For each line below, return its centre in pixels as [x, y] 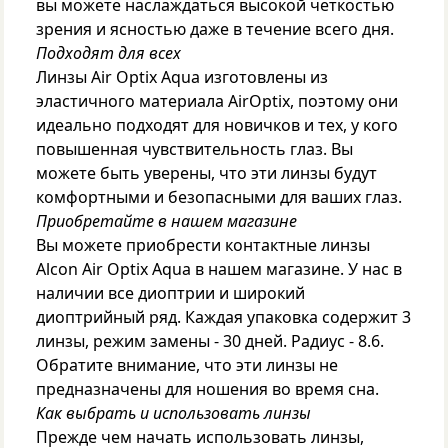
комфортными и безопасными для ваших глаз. [219, 197]
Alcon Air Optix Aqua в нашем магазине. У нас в [219, 269]
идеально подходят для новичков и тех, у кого [217, 125]
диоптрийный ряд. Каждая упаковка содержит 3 [223, 317]
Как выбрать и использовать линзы [173, 413]
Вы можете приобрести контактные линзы [203, 245]
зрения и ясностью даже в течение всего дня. [215, 29]
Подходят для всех [108, 53]
